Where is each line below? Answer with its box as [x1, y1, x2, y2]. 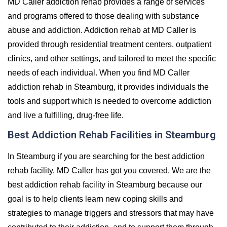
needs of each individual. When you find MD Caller [8, 68, 190, 77]
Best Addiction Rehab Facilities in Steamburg [8, 128, 216, 141]
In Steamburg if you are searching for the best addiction [8, 152, 205, 161]
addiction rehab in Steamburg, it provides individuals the [8, 82, 209, 91]
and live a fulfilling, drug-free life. [8, 110, 124, 120]
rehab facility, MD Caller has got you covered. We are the [8, 166, 211, 175]
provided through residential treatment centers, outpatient [8, 40, 211, 49]
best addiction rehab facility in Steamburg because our [8, 180, 202, 189]
